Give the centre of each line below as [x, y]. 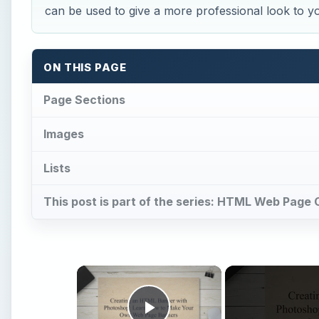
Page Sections [84, 99]
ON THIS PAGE [85, 68]
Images [64, 134]
